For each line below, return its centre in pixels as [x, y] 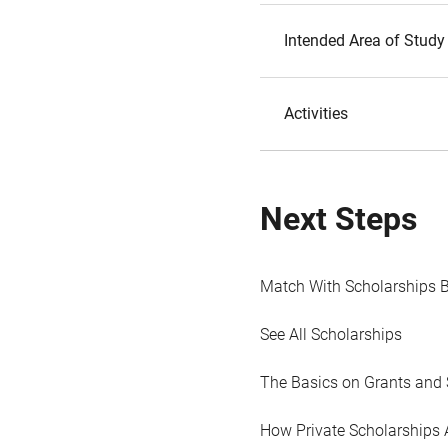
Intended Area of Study [364, 40]
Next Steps [338, 219]
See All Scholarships [331, 334]
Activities [316, 113]
